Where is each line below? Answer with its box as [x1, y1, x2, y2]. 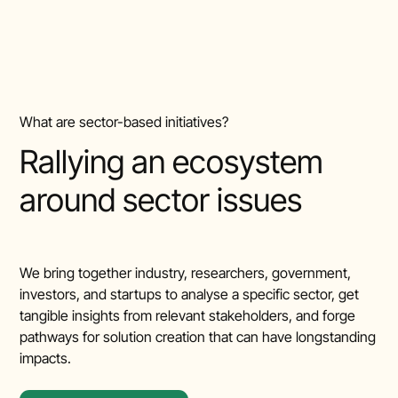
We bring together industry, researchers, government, [20, 264, 352, 283]
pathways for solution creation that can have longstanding [20, 328, 377, 346]
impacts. [20, 349, 72, 368]
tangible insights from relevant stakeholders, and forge [20, 306, 356, 325]
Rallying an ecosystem [20, 142, 324, 182]
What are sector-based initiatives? [20, 113, 229, 131]
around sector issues [20, 180, 303, 220]
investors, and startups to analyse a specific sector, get [20, 285, 360, 304]
